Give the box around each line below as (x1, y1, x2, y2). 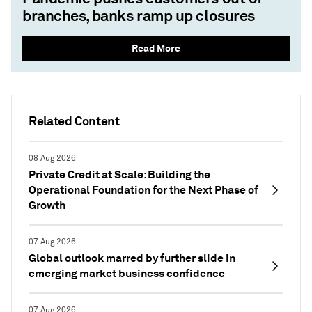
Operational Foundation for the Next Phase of (29, 182, 258, 197)
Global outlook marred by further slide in (29, 251, 235, 265)
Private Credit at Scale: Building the (29, 167, 210, 182)
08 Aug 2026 (29, 153, 76, 164)
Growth (29, 198, 65, 212)
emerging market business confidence (29, 266, 225, 281)
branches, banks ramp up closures (22, 6, 255, 25)
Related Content (29, 113, 120, 129)
